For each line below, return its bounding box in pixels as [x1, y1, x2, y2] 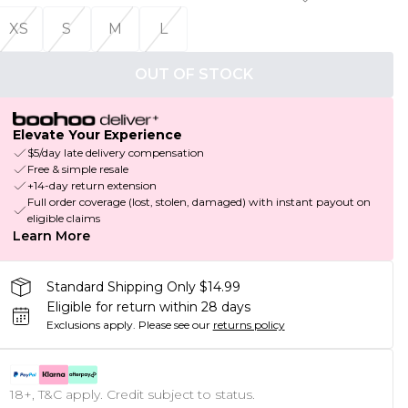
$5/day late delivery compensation [26, 146, 204, 160]
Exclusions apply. [46, 318, 136, 332]
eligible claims [26, 211, 100, 226]
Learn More [12, 228, 90, 245]
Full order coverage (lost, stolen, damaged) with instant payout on [26, 195, 371, 209]
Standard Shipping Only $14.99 [46, 278, 240, 295]
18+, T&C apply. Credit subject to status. [9, 386, 255, 403]
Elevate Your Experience [12, 127, 182, 144]
